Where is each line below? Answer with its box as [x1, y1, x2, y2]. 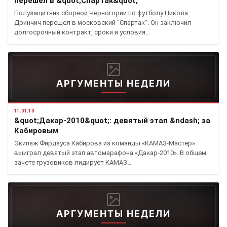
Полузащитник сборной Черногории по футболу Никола [14, 9, 188, 17]
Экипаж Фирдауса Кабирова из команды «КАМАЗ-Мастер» [14, 139, 195, 147]
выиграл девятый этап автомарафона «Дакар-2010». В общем [14, 149, 206, 157]
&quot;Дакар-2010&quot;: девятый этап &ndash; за [14, 116, 210, 125]
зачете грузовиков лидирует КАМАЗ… [14, 159, 132, 166]
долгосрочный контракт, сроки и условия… [14, 28, 150, 36]
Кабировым [14, 126, 58, 135]
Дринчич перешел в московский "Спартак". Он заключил [14, 19, 192, 26]
